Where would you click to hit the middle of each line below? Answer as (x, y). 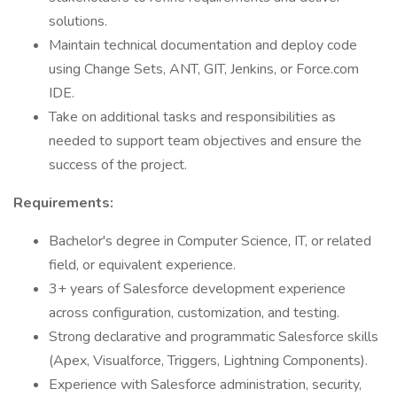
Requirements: (63, 203)
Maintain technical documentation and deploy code (203, 45)
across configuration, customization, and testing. (194, 313)
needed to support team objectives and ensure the (205, 141)
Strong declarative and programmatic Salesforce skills (214, 337)
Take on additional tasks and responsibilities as (192, 117)
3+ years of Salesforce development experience (197, 289)
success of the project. (118, 165)
